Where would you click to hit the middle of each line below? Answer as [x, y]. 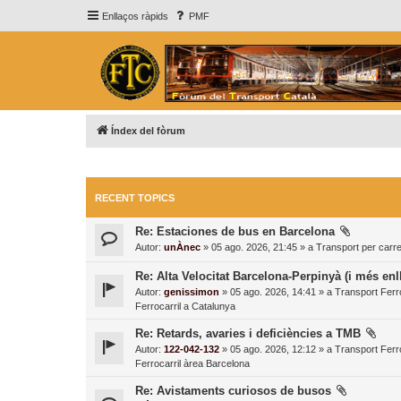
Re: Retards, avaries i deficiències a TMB [248, 334]
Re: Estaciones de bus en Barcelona [235, 232]
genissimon [192, 292]
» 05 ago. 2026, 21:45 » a [258, 247]
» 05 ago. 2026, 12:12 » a [277, 350]
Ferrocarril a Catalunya [185, 307]
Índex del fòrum [148, 131]
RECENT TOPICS [135, 198]
